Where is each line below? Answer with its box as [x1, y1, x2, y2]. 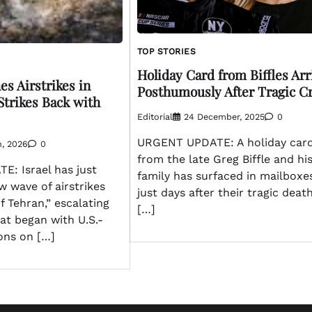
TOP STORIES [136, 46, 196, 56]
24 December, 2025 [183, 111, 265, 123]
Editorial [136, 111, 173, 123]
